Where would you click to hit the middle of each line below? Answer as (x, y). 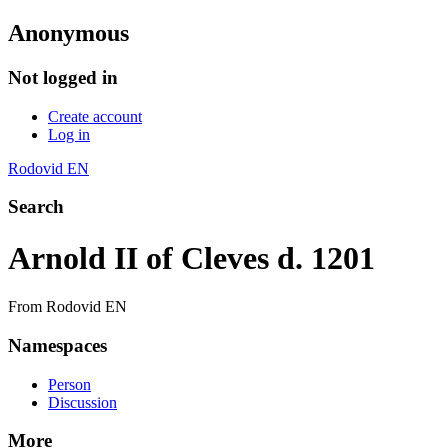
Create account (95, 116)
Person (69, 384)
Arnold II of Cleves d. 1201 (191, 257)
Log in (69, 134)
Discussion (82, 402)
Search (36, 207)
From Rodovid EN (67, 307)
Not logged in (63, 77)
